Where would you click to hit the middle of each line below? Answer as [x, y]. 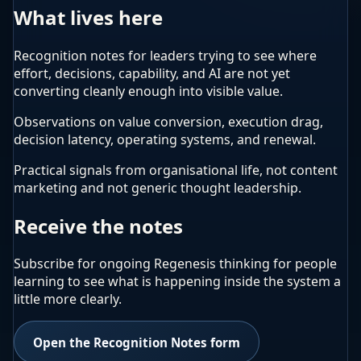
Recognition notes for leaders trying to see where [165, 55]
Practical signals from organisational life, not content [176, 170]
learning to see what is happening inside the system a [177, 282]
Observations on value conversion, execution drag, [168, 121]
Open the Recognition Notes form [137, 342]
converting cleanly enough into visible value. [148, 91]
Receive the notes [98, 226]
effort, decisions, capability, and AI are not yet [152, 73]
